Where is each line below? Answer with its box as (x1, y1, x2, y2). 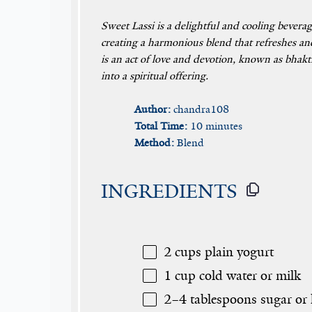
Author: (134, 102, 171, 116)
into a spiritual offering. (101, 69, 208, 83)
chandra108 (173, 102, 229, 116)
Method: (134, 136, 174, 150)
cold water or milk (196, 267, 301, 285)
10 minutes (190, 119, 242, 133)
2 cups (164, 244, 201, 261)
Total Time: (134, 119, 187, 133)
